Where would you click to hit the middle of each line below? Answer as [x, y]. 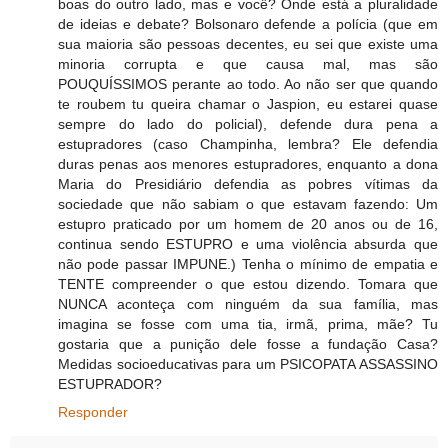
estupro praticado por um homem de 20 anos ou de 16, [248, 223]
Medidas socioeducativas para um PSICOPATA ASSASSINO [248, 363]
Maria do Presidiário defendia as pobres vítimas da [248, 183]
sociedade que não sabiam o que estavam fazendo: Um [248, 203]
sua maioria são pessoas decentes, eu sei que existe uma [248, 43]
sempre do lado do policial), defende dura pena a [248, 123]
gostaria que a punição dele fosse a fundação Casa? [248, 343]
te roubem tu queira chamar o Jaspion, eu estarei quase [248, 103]
